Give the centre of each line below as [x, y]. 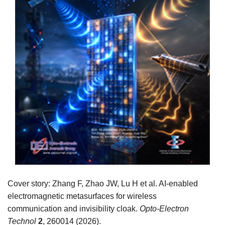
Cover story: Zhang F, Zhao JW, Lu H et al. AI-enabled [103, 184]
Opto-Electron [164, 209]
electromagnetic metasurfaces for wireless [82, 196]
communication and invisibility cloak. [74, 209]
